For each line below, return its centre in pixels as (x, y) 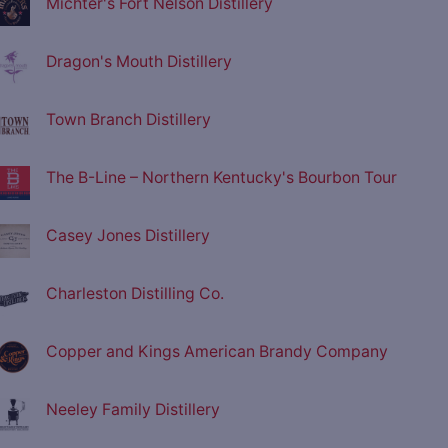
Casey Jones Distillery (128, 236)
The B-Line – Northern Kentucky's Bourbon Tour (221, 178)
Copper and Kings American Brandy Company (217, 352)
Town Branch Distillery (128, 120)
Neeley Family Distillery (133, 410)
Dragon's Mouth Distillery (139, 62)
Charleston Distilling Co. (135, 294)
